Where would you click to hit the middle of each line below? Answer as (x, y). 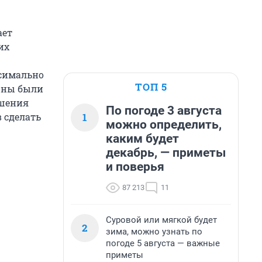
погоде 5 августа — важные (163, 243)
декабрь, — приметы (166, 153)
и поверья (135, 167)
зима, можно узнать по (154, 232)
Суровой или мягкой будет (161, 220)
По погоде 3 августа (164, 111)
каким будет (142, 139)
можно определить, (164, 125)
